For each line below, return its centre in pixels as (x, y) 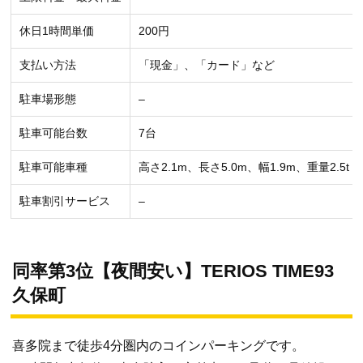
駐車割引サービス (65, 201)
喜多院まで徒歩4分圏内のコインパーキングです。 (158, 346)
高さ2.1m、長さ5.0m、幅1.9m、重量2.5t (244, 167)
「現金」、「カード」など (207, 65)
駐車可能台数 (53, 133)
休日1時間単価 (57, 31)
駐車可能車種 (53, 167)
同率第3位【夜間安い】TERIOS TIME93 (173, 271)
